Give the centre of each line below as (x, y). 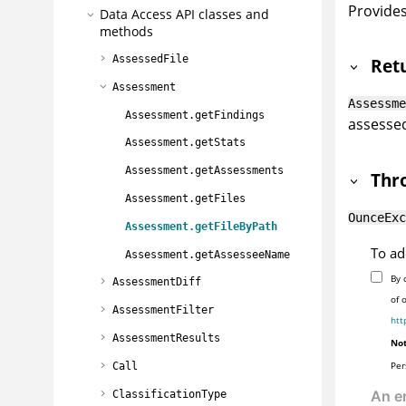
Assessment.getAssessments (204, 171)
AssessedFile (150, 58)
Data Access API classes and (184, 14)
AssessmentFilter (163, 310)
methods (126, 32)
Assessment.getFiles (185, 198)
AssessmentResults (166, 338)
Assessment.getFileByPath (201, 226)
